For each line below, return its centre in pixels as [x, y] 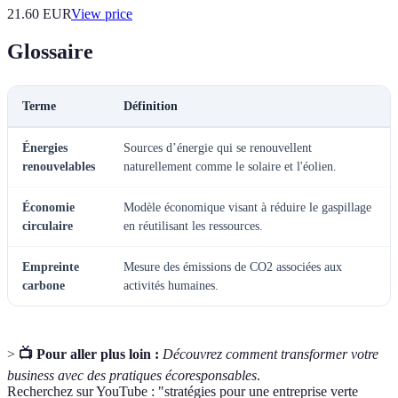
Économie [48, 208]
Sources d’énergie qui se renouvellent [218, 148]
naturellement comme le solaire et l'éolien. [230, 167]
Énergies [45, 148]
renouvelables [59, 167]
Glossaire [50, 52]
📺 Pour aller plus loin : [89, 354]
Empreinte [51, 267]
